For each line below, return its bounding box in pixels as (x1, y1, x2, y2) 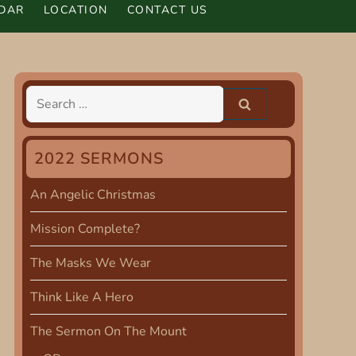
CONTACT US (126, 2, 208, 17)
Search (29, 89, 68, 107)
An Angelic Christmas (29, 186, 156, 203)
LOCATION (43, 2, 108, 17)
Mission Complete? (29, 220, 140, 238)
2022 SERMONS (33, 148, 164, 169)
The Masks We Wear (29, 254, 151, 272)
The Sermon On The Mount (29, 323, 187, 340)
